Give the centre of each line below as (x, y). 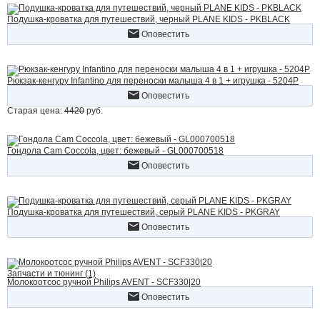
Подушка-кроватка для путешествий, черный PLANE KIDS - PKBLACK (149, 19)
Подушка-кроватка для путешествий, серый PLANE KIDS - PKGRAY (144, 212)
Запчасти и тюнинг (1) (51, 274)
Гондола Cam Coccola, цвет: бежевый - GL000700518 (115, 151)
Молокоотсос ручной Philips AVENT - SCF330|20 (104, 282)
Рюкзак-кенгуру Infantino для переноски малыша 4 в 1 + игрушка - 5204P (153, 81)
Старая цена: (36, 111)
